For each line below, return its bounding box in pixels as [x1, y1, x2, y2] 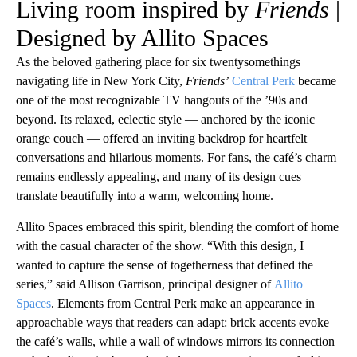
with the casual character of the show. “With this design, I [16, 239, 304, 253]
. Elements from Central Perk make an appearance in [51, 296, 315, 311]
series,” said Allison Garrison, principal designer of [16, 277, 274, 292]
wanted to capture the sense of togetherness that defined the [16, 258, 313, 273]
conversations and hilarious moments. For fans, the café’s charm [16, 151, 336, 165]
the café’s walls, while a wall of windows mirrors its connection [16, 335, 335, 349]
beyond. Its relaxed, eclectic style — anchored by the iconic [16, 112, 315, 127]
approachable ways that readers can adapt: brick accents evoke [16, 316, 329, 330]
